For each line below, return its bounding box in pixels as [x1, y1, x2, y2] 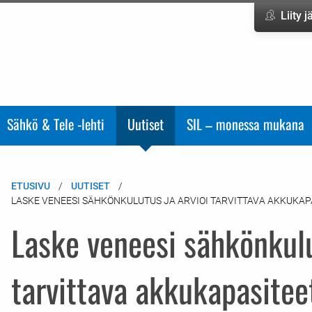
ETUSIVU [10, 180, 50, 192]
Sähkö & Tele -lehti [7, 114, 104, 134]
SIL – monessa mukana [187, 114, 304, 134]
